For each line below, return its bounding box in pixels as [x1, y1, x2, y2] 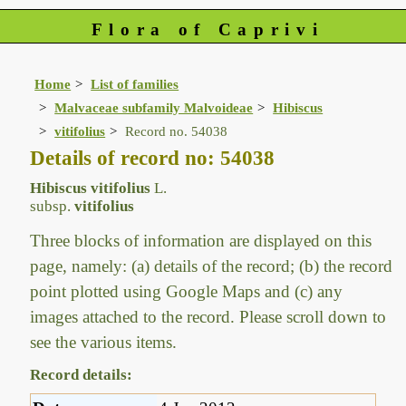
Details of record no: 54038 [30, 146, 275, 170]
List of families [91, 76, 179, 92]
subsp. [30, 198, 72, 216]
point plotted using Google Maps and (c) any [30, 282, 343, 302]
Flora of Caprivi [91, 20, 324, 39]
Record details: [30, 366, 133, 384]
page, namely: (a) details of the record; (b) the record [30, 256, 393, 276]
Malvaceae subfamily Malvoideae [54, 100, 254, 116]
